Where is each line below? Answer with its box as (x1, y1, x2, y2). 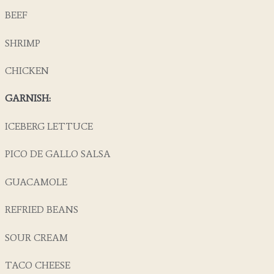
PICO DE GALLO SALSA (5, 148, 111, 160)
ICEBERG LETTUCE (5, 120, 93, 132)
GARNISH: (5, 92, 51, 105)
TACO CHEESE (5, 259, 70, 272)
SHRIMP (5, 37, 40, 49)
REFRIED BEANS (5, 204, 78, 216)
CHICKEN (5, 64, 49, 76)
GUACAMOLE (5, 176, 67, 188)
